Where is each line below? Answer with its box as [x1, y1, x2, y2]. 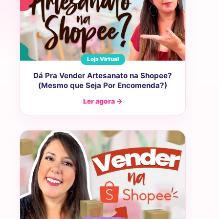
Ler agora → [83, 97, 123, 106]
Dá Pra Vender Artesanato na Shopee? [33, 71, 172, 81]
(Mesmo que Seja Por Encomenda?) [38, 81, 167, 90]
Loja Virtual [87, 56, 119, 63]
